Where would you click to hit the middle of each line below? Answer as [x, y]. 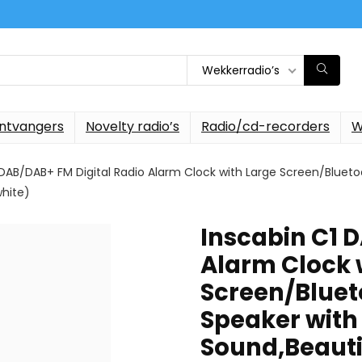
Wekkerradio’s [241, 70]
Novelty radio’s [133, 126]
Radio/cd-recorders [265, 126]
